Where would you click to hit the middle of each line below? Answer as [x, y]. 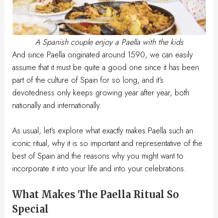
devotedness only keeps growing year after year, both [101, 92]
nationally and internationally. [57, 105]
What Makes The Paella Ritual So [96, 195]
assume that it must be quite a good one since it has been [106, 67]
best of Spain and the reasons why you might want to [98, 155]
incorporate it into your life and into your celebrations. [100, 168]
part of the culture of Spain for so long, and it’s [88, 80]
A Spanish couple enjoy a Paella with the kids [109, 42]
